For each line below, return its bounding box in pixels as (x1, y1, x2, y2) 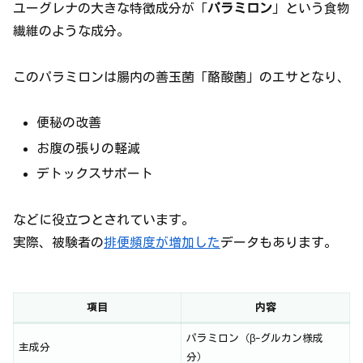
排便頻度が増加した (104, 235, 220, 249)
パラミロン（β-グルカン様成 (186, 332, 324, 344)
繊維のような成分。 (13, 23, 130, 37)
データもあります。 (220, 235, 337, 249)
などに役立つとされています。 (13, 212, 194, 226)
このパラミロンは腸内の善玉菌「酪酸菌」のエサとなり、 (13, 70, 350, 83)
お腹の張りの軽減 (36, 141, 141, 155)
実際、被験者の (13, 235, 104, 249)
